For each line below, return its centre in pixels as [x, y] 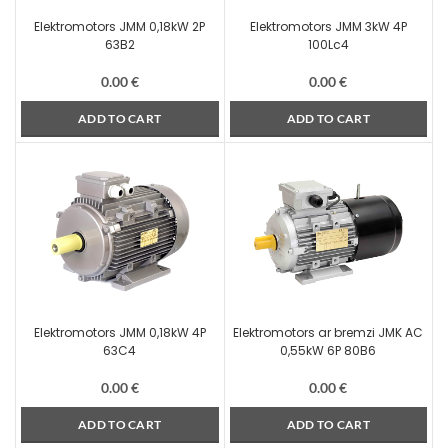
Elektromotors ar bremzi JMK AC [328, 332]
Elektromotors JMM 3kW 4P [328, 26]
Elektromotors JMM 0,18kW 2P [120, 26]
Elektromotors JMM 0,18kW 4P [119, 332]
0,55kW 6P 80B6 [328, 350]
